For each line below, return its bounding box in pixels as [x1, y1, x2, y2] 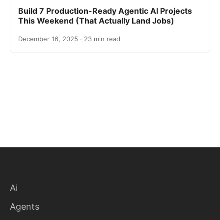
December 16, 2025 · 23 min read [18, 35, 120, 43]
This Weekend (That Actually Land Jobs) [18, 16, 174, 26]
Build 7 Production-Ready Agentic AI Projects [18, 6, 192, 16]
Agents [10, 201, 39, 212]
